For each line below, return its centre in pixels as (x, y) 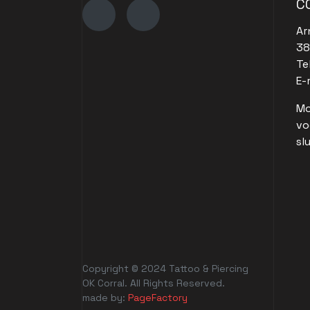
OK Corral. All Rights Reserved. (154, 283)
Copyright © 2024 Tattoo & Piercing (165, 268)
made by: (105, 297)
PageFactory (159, 297)
